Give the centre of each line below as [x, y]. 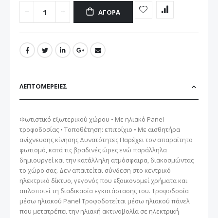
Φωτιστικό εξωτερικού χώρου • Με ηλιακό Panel [92, 119]
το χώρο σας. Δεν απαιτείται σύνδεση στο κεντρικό [95, 170]
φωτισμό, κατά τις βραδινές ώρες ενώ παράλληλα [93, 150]
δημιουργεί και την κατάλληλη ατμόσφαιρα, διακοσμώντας [107, 160]
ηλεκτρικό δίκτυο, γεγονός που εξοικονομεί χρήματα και [103, 180]
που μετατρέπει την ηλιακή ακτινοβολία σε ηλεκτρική [99, 211]
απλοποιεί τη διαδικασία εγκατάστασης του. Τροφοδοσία [104, 191]
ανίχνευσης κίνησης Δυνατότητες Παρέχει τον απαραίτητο [106, 139]
